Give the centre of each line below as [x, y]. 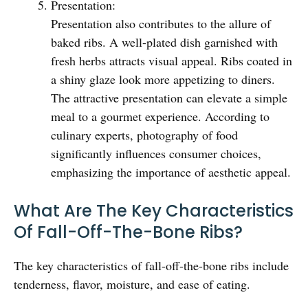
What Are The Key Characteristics [154, 211]
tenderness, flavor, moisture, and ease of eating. [132, 284]
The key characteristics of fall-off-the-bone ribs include [151, 266]
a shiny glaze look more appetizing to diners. [163, 79]
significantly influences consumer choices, [156, 154]
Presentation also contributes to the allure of [161, 24]
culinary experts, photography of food [144, 135]
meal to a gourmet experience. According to [160, 117]
